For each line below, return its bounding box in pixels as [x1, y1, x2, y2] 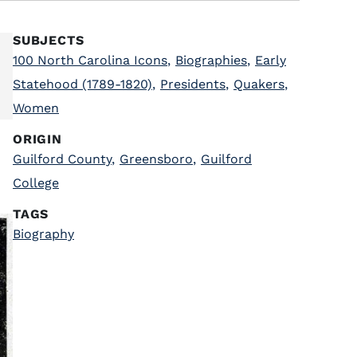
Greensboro [120, 151, 193, 167]
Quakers [233, 76, 284, 92]
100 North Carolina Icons [13, 53, 167, 68]
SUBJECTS [13, 33, 84, 48]
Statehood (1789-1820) [13, 76, 152, 92]
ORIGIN [13, 131, 62, 147]
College [13, 175, 59, 190]
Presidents [160, 76, 226, 92]
